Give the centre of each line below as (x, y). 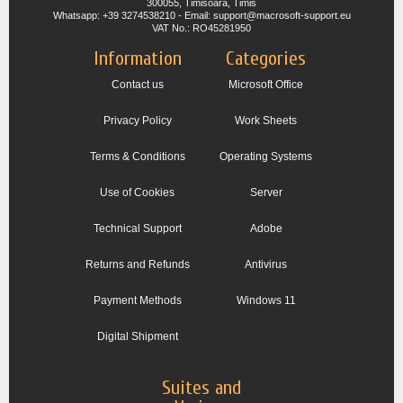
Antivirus (266, 265)
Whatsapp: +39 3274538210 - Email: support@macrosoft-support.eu (201, 16)
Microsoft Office (266, 85)
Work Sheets (266, 121)
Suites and (201, 388)
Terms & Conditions (137, 157)
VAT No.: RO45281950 (201, 28)
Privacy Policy (137, 121)
